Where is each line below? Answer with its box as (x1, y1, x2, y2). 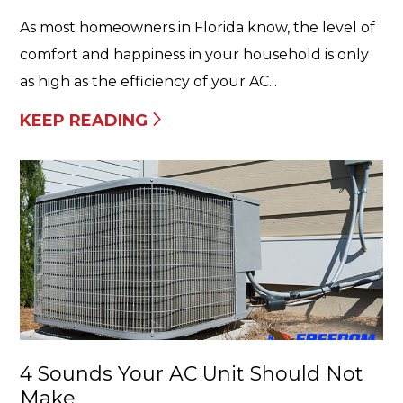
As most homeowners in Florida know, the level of (20, 19, 375, 36)
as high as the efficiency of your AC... (20, 73, 277, 90)
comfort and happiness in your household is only (20, 46, 369, 63)
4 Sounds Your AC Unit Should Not (20, 362, 363, 386)
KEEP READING (20, 111, 148, 130)
